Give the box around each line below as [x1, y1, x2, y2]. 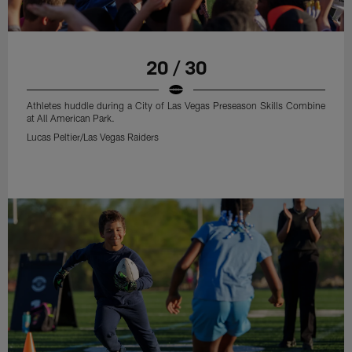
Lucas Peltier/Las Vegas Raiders [27, 131, 159, 143]
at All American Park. [27, 112, 115, 124]
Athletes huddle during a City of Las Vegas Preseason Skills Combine [27, 100, 325, 112]
